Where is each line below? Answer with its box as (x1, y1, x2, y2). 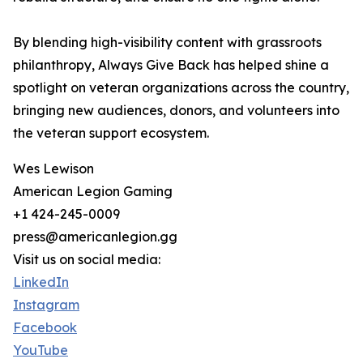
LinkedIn (13, 274, 69, 291)
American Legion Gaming (13, 183, 173, 200)
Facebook (13, 319, 77, 336)
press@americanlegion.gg (13, 228, 177, 246)
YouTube (13, 342, 68, 359)
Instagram (13, 297, 79, 314)
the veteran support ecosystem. (13, 125, 209, 142)
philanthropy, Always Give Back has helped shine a (13, 57, 329, 74)
